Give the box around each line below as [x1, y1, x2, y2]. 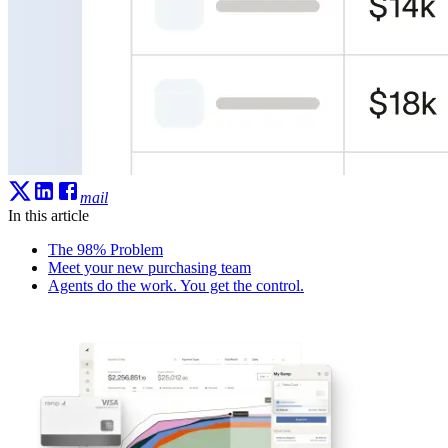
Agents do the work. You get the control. [48, 276, 304, 294]
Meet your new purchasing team [48, 258, 251, 276]
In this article [8, 206, 89, 224]
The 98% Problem [48, 240, 163, 258]
